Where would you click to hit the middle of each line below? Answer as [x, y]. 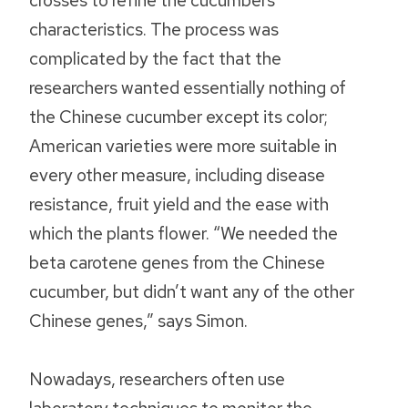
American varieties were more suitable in [183, 146]
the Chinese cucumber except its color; [178, 117]
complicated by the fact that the [155, 59]
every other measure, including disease [177, 175]
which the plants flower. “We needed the [184, 234]
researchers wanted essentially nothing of [188, 88]
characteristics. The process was [154, 30]
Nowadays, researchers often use [157, 379]
